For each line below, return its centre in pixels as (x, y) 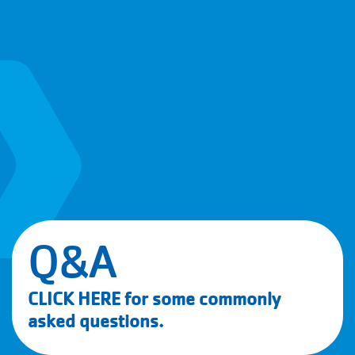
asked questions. (97, 321)
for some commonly (200, 299)
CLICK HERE (74, 299)
